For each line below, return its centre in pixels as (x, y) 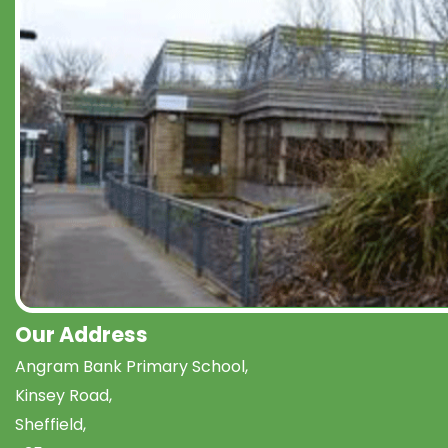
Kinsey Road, (63, 395)
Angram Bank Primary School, (131, 366)
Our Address (81, 334)
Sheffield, (50, 424)
